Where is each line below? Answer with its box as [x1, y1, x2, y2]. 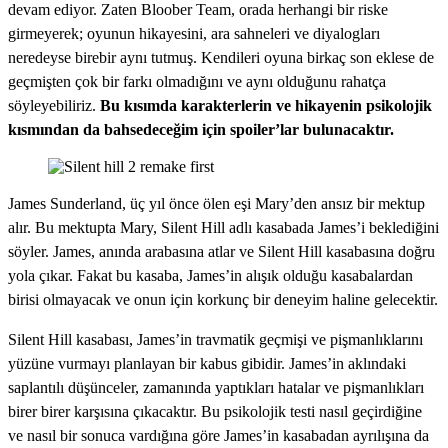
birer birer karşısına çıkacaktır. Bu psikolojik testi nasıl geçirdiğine [8, 403, 422, 421]
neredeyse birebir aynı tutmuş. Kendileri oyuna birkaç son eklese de [8, 49, 434, 67]
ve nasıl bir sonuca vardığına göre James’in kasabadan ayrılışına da [8, 427, 429, 445]
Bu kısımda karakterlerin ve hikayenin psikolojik [100, 97, 432, 115]
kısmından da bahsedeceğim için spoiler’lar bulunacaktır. [8, 121, 394, 139]
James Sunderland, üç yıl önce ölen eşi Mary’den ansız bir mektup [8, 195, 425, 213]
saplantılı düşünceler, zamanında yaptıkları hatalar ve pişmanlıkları [8, 379, 424, 397]
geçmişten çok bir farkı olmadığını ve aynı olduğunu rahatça [8, 73, 386, 91]
